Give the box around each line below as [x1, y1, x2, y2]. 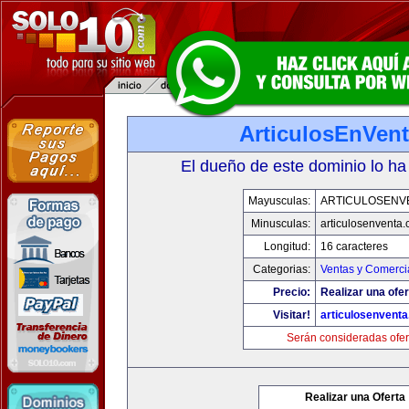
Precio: [272, 286, 310, 299]
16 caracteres [320, 240, 388, 253]
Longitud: [263, 240, 310, 253]
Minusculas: [250, 217, 310, 230]
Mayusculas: [247, 194, 310, 207]
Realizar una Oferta [305, 391, 405, 404]
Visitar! [272, 309, 310, 321]
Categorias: [252, 263, 310, 276]
